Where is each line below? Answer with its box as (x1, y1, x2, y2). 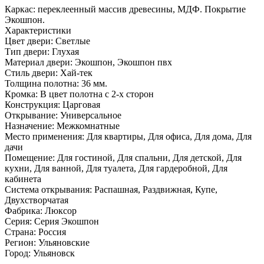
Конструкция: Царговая (5, 99, 100, 110)
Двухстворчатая (5, 194, 68, 205)
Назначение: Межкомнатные (5, 120, 120, 131)
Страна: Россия (5, 226, 66, 237)
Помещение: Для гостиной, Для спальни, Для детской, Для (5, 152, 242, 163)
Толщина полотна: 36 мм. (5, 78, 107, 88)
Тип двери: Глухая (5, 46, 79, 57)
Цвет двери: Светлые (5, 35, 90, 46)
